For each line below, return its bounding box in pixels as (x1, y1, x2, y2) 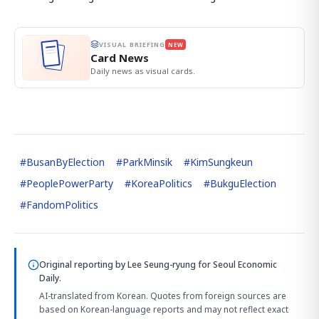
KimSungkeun (190, 155, 253, 169)
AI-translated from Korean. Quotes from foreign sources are (39, 289, 286, 302)
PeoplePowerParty (26, 176, 113, 190)
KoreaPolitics (131, 176, 192, 190)
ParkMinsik (122, 155, 172, 169)
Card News (90, 50, 149, 65)
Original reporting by (39, 258, 127, 271)
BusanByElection (26, 155, 105, 169)
